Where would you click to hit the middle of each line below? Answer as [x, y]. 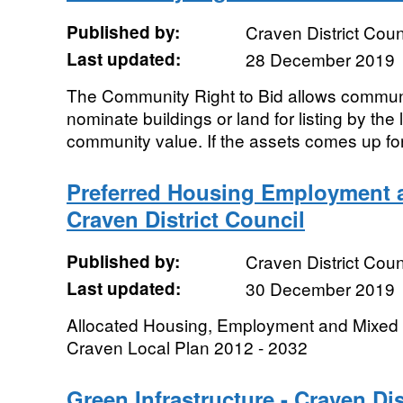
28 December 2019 [320, 59]
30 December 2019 [320, 288]
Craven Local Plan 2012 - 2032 [187, 347]
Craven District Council [185, 219]
